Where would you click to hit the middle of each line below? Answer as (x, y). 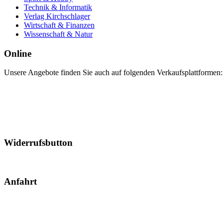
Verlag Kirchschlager (57, 16)
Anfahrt (20, 181)
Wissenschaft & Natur (58, 34)
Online (18, 53)
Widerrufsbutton (38, 143)
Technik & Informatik (58, 7)
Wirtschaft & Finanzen (59, 25)
